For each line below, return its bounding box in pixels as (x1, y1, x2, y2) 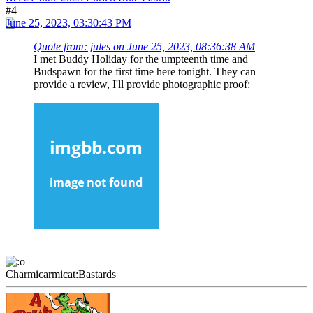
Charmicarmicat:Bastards (6, 268, 116, 281)
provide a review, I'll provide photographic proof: (34, 78, 250, 91)
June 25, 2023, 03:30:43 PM (6, 17, 131, 29)
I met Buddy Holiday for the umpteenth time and (34, 53, 248, 66)
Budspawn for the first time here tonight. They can (34, 66, 256, 78)
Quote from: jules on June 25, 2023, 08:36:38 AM (34, 41, 255, 53)
